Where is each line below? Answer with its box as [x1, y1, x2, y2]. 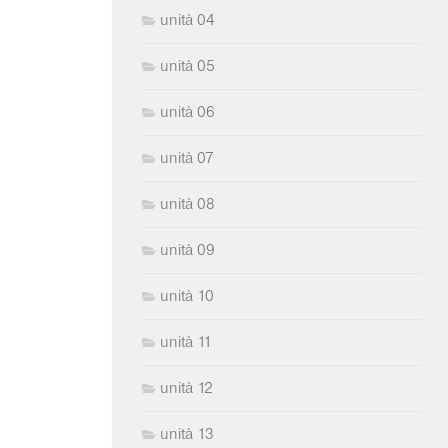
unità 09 [160, 240, 215, 260]
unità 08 [160, 194, 215, 214]
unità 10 [160, 286, 214, 306]
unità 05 [160, 56, 215, 76]
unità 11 [160, 332, 212, 352]
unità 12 [160, 378, 213, 398]
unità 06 [160, 102, 215, 122]
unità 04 [160, 10, 215, 30]
